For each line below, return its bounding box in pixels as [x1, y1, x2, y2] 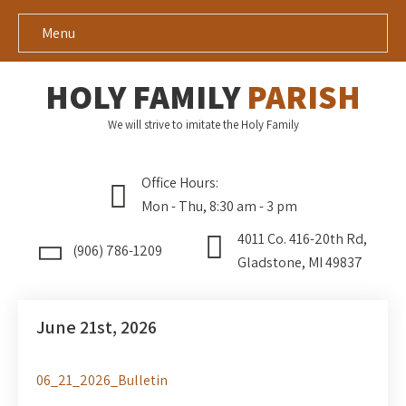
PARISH [246, 74, 361, 119]
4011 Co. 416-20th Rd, [237, 229, 367, 248]
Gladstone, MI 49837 [237, 253, 362, 272]
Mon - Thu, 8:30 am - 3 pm [141, 197, 297, 216]
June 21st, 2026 [36, 315, 157, 339]
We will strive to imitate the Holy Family [107, 117, 299, 132]
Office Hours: [141, 173, 218, 192]
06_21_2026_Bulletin [36, 371, 168, 390]
